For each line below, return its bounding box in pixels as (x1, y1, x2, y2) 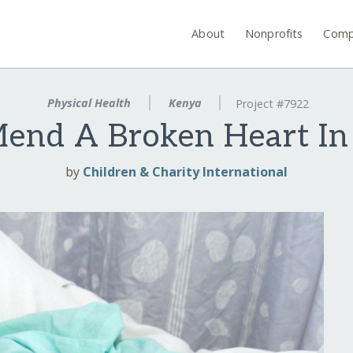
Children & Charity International (83, 163, 288, 181)
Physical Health (43, 95, 134, 110)
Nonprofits (245, 25, 303, 41)
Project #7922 (236, 96, 310, 112)
